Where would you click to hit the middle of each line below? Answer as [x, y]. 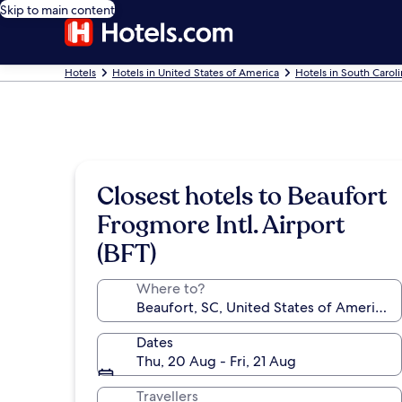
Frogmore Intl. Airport [221, 225]
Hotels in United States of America [196, 73]
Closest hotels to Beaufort [242, 197]
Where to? [170, 288]
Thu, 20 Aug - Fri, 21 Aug [216, 361]
